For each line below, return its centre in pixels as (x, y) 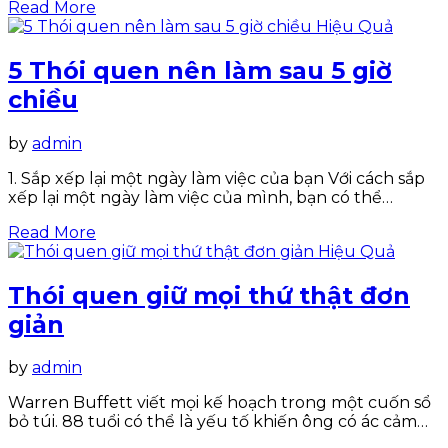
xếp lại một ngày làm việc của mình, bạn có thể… (200, 197)
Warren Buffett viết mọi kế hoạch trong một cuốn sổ (219, 403)
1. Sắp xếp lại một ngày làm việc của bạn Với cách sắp (216, 178)
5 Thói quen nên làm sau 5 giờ (200, 70)
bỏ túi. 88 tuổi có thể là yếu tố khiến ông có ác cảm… (218, 422)
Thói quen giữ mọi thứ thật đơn (209, 295)
